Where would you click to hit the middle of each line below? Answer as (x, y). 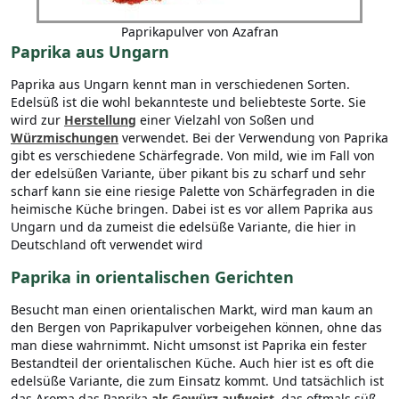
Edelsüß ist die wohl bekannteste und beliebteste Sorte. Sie (188, 102)
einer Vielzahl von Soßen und (225, 120)
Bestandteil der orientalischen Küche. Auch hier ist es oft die (192, 363)
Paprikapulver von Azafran (199, 32)
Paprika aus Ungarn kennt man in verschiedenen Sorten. (180, 85)
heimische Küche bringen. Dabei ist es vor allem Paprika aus (192, 209)
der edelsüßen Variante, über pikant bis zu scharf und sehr (188, 174)
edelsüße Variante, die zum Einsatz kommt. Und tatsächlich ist (197, 381)
